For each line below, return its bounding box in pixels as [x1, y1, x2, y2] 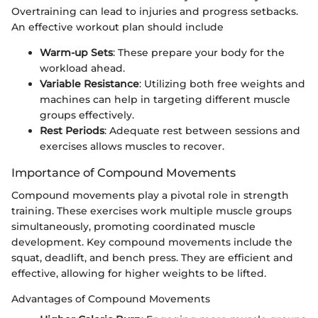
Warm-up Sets [40, 45, 113, 59]
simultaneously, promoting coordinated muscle [11, 219, 256, 233]
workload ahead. [40, 61, 125, 75]
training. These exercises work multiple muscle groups [11, 204, 292, 217]
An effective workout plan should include [11, 20, 224, 33]
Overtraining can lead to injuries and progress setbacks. [11, 4, 298, 18]
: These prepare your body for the [113, 45, 285, 59]
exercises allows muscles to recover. [40, 139, 224, 153]
